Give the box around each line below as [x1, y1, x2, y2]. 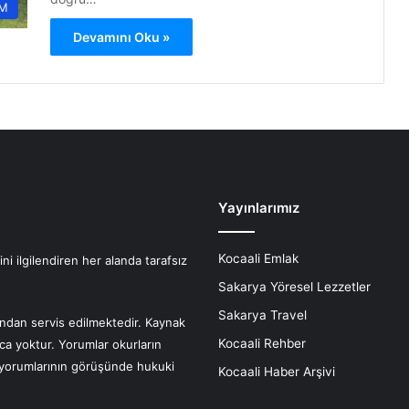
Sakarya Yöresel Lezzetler [218, 279, 371, 294]
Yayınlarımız [218, 199, 299, 216]
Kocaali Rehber [218, 336, 306, 351]
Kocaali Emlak [218, 251, 299, 266]
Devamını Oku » [73, 29, 170, 45]
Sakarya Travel [218, 308, 307, 322]
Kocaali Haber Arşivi [218, 364, 335, 379]
